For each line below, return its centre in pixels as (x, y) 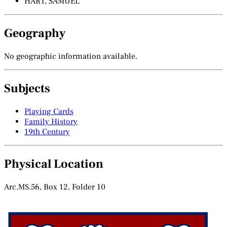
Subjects (27, 88)
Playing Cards (49, 111)
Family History (51, 121)
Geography (35, 33)
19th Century (47, 131)
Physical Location (54, 164)
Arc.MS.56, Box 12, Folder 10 (55, 187)
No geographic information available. (71, 56)
